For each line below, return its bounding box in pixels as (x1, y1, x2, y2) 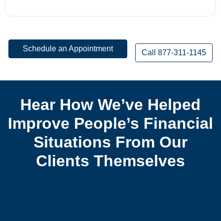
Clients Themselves (36, 152, 185, 170)
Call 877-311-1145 (142, 48, 206, 57)
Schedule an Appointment (23, 44, 113, 53)
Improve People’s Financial (8, 114, 213, 133)
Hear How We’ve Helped (20, 96, 201, 114)
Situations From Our (34, 133, 187, 151)
